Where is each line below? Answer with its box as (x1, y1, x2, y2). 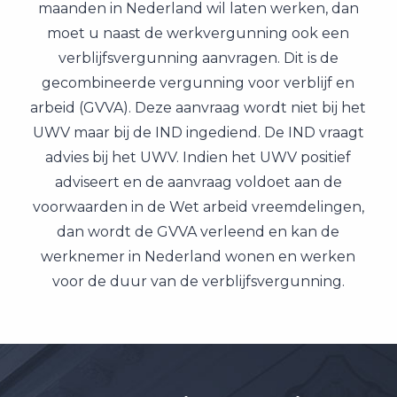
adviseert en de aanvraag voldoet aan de (54, 174, 342, 191)
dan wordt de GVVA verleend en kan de (57, 223, 340, 240)
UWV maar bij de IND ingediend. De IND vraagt (32, 124, 364, 141)
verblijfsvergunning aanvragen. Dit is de (58, 50, 339, 66)
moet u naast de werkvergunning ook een (47, 25, 350, 42)
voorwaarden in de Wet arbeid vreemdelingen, (32, 198, 364, 215)
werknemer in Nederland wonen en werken (41, 248, 356, 265)
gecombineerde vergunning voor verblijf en (42, 74, 355, 91)
